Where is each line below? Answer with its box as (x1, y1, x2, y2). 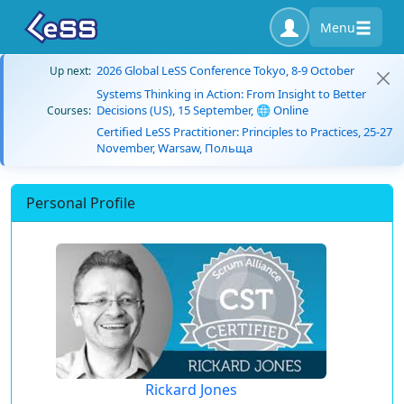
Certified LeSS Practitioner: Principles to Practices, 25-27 (96, 124, 392, 140)
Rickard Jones (145, 380, 237, 399)
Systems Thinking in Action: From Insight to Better (96, 86, 366, 102)
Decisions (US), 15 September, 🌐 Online (96, 102, 308, 118)
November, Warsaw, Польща (96, 140, 252, 156)
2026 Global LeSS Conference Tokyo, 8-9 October (96, 62, 354, 78)
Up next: (50, 63, 91, 78)
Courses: (47, 103, 91, 117)
